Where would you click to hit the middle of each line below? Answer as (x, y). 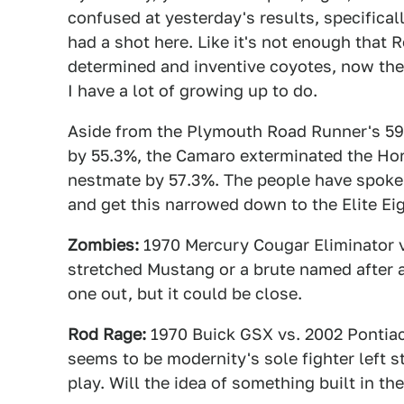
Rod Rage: (107, 334)
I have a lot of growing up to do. (193, 91)
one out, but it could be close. (185, 294)
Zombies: (103, 245)
